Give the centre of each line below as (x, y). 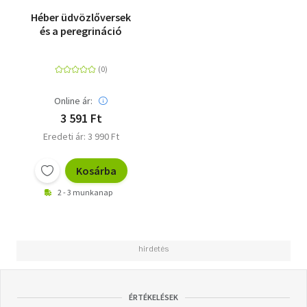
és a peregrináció (81, 31)
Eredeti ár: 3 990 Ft (81, 137)
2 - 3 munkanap (85, 193)
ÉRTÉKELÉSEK (153, 297)
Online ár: (73, 101)
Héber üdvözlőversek (81, 17)
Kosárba (96, 171)
